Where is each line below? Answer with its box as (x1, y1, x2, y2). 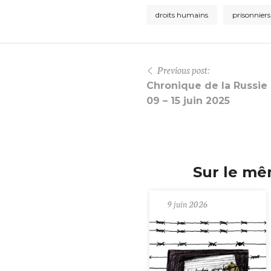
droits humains (155, 10, 208, 20)
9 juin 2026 (168, 198, 207, 211)
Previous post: (157, 62, 210, 77)
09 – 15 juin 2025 (146, 95, 230, 107)
